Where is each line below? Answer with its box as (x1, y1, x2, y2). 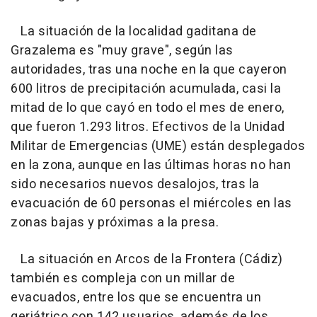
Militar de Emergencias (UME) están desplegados (11, 137, 305, 156)
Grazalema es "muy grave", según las (11, 41, 234, 61)
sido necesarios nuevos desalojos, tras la (11, 175, 260, 195)
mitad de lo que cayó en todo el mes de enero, (11, 98, 284, 118)
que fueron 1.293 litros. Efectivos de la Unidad (11, 117, 285, 137)
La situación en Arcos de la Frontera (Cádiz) (11, 250, 283, 270)
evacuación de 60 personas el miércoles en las (11, 194, 292, 214)
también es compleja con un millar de (11, 269, 235, 289)
